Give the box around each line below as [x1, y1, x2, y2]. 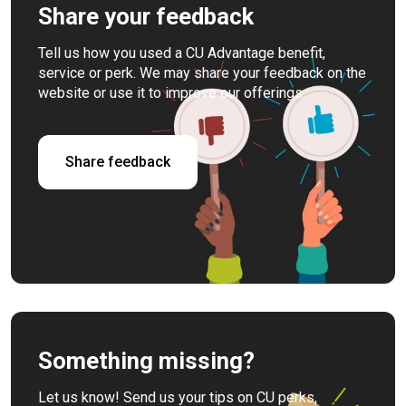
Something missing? [38, 347, 255, 375]
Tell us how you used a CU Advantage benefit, [38, 44, 325, 63]
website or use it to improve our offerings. [38, 84, 305, 102]
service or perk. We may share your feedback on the [38, 64, 366, 82]
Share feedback [65, 153, 170, 171]
